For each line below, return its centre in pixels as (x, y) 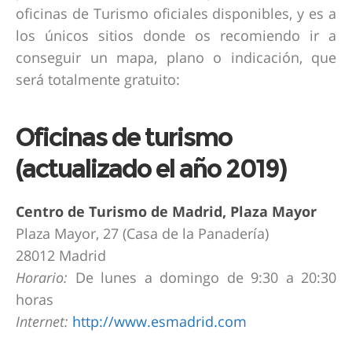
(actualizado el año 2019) (151, 169)
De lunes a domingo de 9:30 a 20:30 (202, 278)
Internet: (42, 322)
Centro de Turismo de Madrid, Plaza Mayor (166, 212)
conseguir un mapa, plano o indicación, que (176, 58)
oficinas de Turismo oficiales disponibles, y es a (176, 14)
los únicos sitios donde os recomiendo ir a (176, 36)
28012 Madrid (61, 256)
